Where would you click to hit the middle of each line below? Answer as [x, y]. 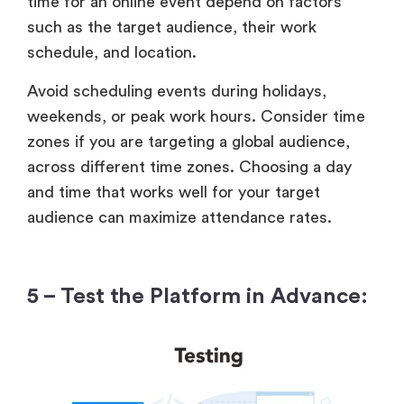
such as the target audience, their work [172, 28]
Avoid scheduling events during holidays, [177, 91]
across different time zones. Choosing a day [189, 166]
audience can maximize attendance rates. [182, 217]
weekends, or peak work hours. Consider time [196, 116]
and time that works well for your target [174, 192]
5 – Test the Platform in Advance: [200, 296]
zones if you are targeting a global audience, [191, 141]
